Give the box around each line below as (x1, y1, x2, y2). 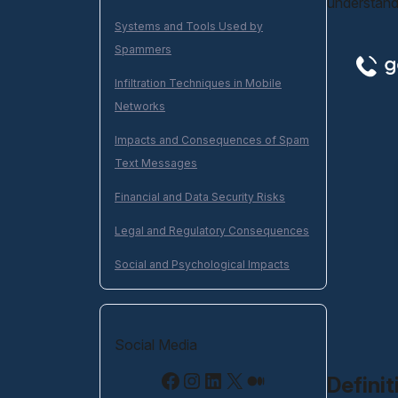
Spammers (115, 43, 171, 56)
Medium (244, 366, 264, 393)
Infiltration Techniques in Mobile (115, 76, 282, 90)
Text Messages (115, 156, 197, 170)
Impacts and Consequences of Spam (115, 133, 309, 147)
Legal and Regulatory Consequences (115, 224, 309, 237)
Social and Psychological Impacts (115, 258, 290, 271)
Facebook (159, 366, 171, 393)
